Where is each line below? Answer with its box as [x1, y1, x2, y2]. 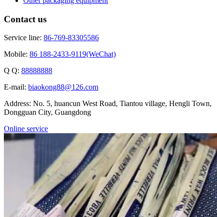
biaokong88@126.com [28, 83, 98, 92]
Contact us [4, 14, 46, 24]
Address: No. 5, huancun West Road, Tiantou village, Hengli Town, [4, 99, 212, 108]
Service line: [4, 33, 44, 42]
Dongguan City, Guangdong [4, 108, 91, 117]
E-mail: [4, 83, 28, 92]
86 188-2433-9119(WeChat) [30, 50, 116, 59]
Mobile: [4, 50, 30, 59]
